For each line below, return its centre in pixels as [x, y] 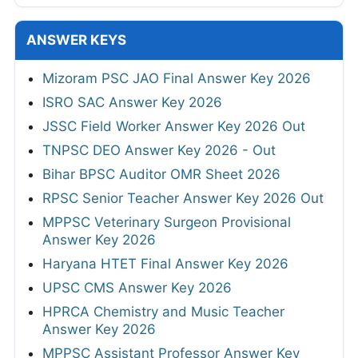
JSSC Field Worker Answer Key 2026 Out [174, 127]
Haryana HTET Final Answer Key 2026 [165, 264]
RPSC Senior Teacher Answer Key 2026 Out [183, 199]
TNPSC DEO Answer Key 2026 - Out [159, 151]
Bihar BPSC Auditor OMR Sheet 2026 [161, 175]
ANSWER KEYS [76, 40]
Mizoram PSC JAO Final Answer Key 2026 [177, 79]
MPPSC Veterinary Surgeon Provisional [167, 223]
